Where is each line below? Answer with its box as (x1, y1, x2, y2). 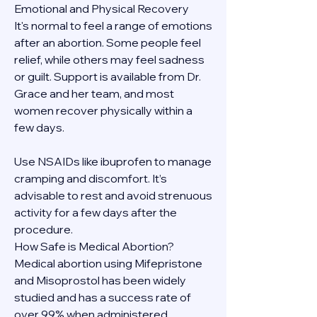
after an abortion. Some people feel (14, 35, 201, 50)
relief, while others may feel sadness (14, 52, 204, 67)
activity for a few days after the (14, 205, 177, 220)
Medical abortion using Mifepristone (14, 256, 202, 271)
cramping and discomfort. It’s (14, 171, 167, 186)
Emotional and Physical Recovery (14, 1, 189, 16)
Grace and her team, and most (14, 86, 174, 101)
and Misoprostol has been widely (14, 273, 186, 288)
